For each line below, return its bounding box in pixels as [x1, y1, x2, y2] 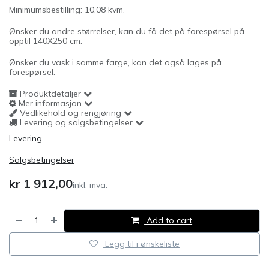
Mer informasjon [16, 98, 82, 109]
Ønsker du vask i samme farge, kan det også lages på [9, 57, 222, 68]
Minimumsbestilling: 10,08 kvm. [9, 4, 125, 15]
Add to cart [144, 215, 193, 226]
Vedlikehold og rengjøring [17, 107, 121, 118]
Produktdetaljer [17, 88, 81, 99]
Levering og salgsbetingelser [17, 117, 133, 128]
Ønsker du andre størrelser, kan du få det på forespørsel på [9, 26, 244, 37]
